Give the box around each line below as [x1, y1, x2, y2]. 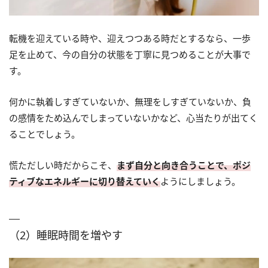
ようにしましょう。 [160, 175, 240, 187]
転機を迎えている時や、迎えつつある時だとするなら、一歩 [9, 32, 251, 44]
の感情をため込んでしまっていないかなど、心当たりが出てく [9, 111, 258, 124]
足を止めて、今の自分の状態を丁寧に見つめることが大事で [9, 48, 251, 60]
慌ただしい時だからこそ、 [9, 159, 117, 171]
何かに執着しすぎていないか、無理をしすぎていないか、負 [9, 95, 251, 108]
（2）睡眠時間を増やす [9, 227, 123, 242]
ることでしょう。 [9, 127, 80, 140]
